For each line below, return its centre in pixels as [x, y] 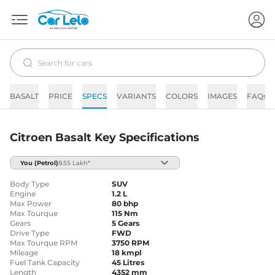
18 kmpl [127, 253]
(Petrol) [46, 163]
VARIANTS [136, 96]
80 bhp [125, 203]
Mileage [24, 253]
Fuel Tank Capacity [45, 262]
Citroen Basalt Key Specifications [105, 137]
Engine [23, 194]
